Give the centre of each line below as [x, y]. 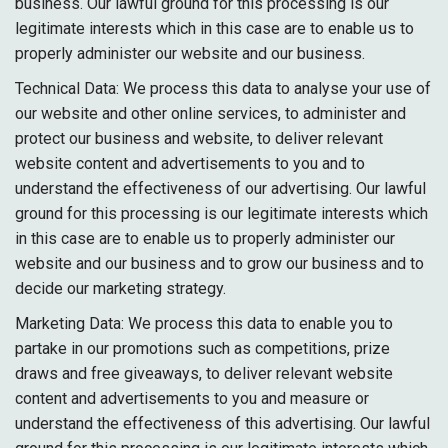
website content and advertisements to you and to [190, 163]
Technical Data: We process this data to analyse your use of [223, 88]
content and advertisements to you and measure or [192, 398]
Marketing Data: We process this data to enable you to [204, 323]
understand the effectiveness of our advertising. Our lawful [220, 188]
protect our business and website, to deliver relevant [199, 138]
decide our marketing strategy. [120, 288]
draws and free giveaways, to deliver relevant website [204, 373]
